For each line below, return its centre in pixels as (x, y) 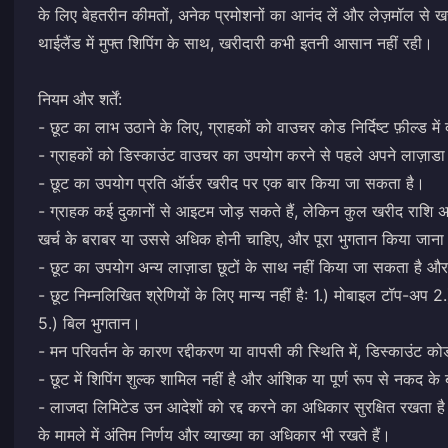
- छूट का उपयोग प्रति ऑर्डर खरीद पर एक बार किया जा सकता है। (231, 183)
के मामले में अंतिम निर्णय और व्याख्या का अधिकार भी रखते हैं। (214, 435)
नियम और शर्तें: (80, 99)
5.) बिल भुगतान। (89, 323)
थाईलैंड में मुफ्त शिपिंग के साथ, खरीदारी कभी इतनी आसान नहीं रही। (235, 43)
